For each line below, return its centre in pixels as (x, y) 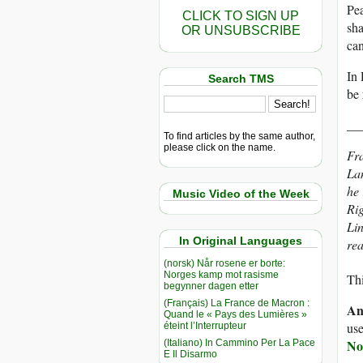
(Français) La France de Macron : (237, 303)
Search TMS (241, 79)
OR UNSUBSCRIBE (241, 30)
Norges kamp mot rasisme (221, 274)
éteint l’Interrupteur (205, 325)
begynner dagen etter (211, 286)
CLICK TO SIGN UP (241, 16)
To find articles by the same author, (239, 136)
